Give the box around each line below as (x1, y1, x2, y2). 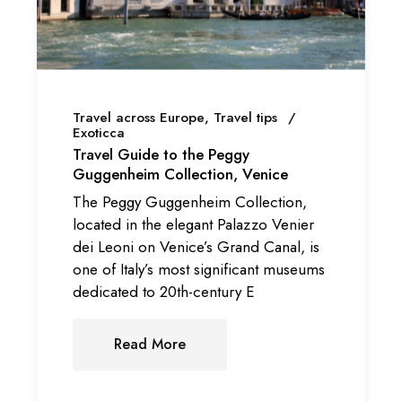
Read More (114, 334, 187, 355)
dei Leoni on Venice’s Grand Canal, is (73, 236, 320, 258)
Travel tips (214, 107, 278, 127)
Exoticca (73, 122, 126, 143)
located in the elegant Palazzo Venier (73, 214, 315, 236)
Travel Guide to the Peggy (73, 143, 250, 165)
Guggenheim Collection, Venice (73, 162, 289, 185)
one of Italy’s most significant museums (73, 258, 326, 281)
